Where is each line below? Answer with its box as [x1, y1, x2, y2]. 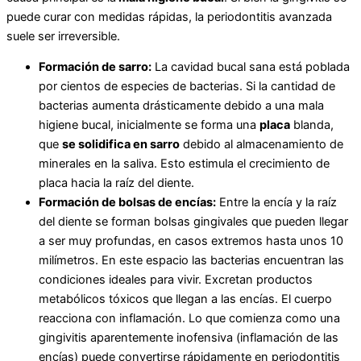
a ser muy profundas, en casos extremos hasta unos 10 [39, 234, 343, 249]
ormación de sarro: [45, 60, 151, 75]
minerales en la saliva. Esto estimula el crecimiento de [39, 156, 330, 172]
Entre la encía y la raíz [216, 195, 337, 210]
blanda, [290, 118, 334, 133]
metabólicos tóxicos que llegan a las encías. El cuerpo [39, 292, 332, 307]
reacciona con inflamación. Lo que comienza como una [39, 311, 340, 326]
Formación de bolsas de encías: [39, 195, 216, 210]
